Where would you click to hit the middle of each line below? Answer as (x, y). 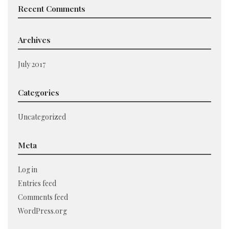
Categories (39, 92)
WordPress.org (42, 211)
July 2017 (32, 64)
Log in (28, 169)
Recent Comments (52, 8)
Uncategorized (42, 117)
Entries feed (37, 183)
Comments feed (43, 197)
